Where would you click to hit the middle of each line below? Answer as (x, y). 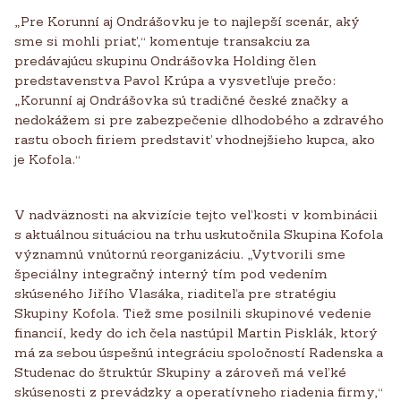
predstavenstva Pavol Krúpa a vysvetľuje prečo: (175, 81)
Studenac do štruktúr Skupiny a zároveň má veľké (180, 372)
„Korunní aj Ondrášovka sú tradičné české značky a (181, 100)
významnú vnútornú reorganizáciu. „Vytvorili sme (180, 254)
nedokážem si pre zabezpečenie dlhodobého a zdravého (199, 120)
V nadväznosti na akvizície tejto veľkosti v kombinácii (196, 215)
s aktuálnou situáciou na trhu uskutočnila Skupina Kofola (199, 235)
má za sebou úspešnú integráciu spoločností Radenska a (199, 353)
